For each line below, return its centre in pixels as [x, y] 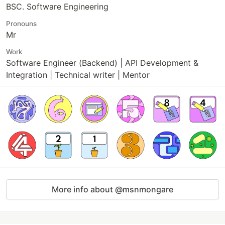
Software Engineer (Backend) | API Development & [102, 63]
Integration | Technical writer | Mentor [78, 75]
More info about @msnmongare [113, 189]
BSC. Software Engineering [57, 7]
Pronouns [21, 24]
